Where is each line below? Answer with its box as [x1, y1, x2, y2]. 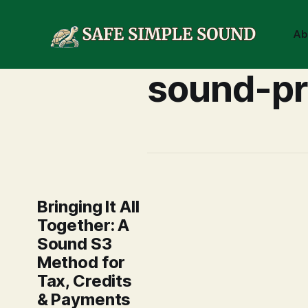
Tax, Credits [36, 271, 133, 291]
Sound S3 [36, 234, 112, 254]
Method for [36, 252, 126, 272]
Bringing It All [36, 197, 140, 217]
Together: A [36, 215, 130, 235]
